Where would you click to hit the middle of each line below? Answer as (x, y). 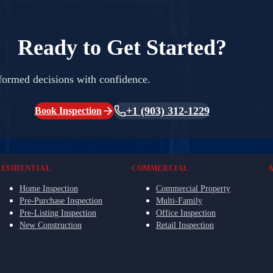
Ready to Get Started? (122, 47)
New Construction (51, 225)
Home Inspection (49, 188)
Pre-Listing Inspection (58, 213)
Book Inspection (68, 110)
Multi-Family (179, 200)
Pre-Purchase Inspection (61, 200)
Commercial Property (193, 188)
